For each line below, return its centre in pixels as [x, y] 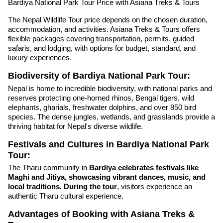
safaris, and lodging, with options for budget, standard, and [102, 48]
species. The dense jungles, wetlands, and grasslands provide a [111, 116]
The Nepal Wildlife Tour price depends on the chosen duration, [108, 19]
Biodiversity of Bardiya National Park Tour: [99, 75]
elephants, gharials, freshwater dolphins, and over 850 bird [102, 107]
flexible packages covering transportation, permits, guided [101, 38]
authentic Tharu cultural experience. [66, 196]
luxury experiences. [40, 57]
